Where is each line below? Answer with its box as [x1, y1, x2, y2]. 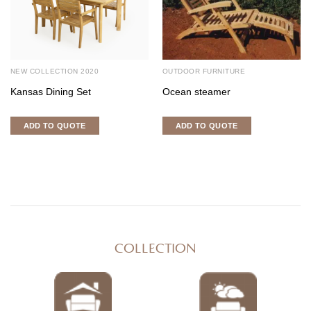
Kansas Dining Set [10, 86, 91, 97]
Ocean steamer [162, 86, 230, 97]
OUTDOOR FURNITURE [162, 67, 246, 75]
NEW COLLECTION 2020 [10, 67, 99, 75]
